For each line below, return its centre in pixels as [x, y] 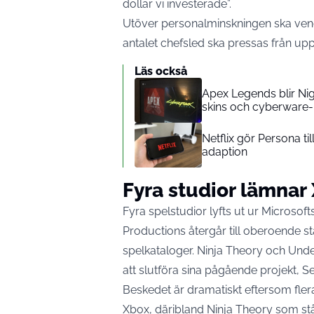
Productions [156, 231]
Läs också [161, 71]
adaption [225, 152]
